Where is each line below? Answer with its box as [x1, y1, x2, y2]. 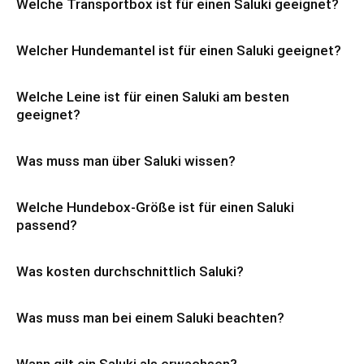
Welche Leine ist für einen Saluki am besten [16, 89, 289, 105]
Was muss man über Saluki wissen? [16, 153, 236, 169]
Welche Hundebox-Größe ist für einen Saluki [16, 199, 294, 215]
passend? [16, 217, 77, 233]
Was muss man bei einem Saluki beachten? [16, 310, 284, 326]
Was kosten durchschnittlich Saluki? [16, 263, 244, 279]
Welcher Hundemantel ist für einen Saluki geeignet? [16, 42, 341, 58]
